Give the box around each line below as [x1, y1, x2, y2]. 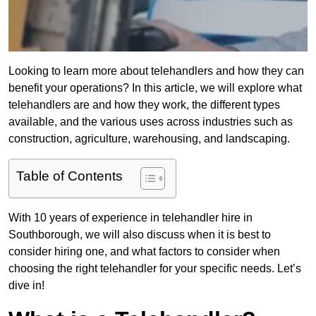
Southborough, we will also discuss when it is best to [8, 229, 271, 241]
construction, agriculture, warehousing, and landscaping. [8, 133, 290, 145]
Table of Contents [16, 169, 123, 184]
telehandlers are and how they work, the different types [8, 99, 280, 111]
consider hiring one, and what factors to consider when [8, 245, 280, 258]
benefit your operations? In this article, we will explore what [8, 82, 302, 95]
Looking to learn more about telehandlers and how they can [8, 65, 304, 78]
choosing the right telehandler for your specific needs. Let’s [8, 262, 301, 275]
